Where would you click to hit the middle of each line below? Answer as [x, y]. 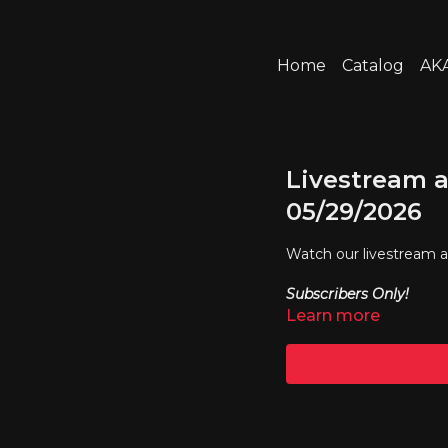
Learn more [333, 315]
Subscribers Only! [347, 294]
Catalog [373, 65]
